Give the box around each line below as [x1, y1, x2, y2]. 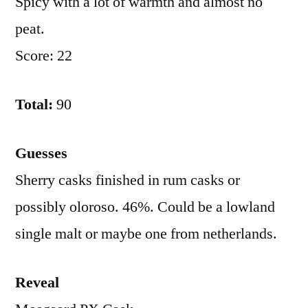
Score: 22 [15, 45, 72, 65]
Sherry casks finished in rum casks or [15, 170, 240, 190]
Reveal [15, 272, 59, 292]
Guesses [15, 143, 67, 163]
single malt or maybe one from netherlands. [15, 223, 277, 243]
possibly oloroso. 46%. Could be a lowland [15, 197, 275, 217]
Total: [15, 94, 56, 114]
